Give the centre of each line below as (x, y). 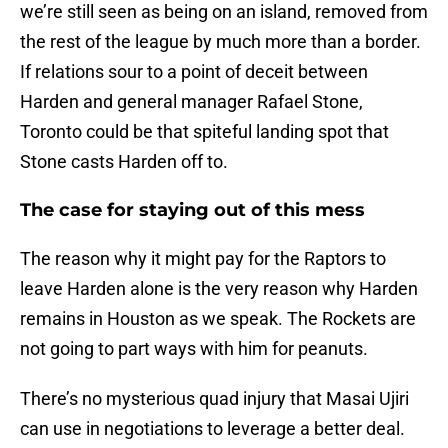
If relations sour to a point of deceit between (194, 72)
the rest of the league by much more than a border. (220, 42)
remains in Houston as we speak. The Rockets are (218, 319)
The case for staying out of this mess (192, 210)
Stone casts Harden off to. (124, 162)
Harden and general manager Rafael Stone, (191, 102)
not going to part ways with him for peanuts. (194, 349)
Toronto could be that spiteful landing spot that (204, 132)
